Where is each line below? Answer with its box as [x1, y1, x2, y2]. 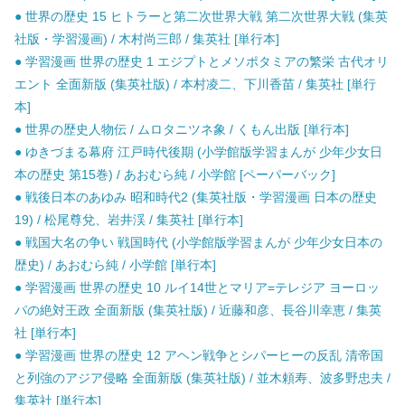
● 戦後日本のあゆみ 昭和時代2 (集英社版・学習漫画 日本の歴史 [14, 190, 377, 205]
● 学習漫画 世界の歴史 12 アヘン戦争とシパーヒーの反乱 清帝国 [14, 348, 383, 363]
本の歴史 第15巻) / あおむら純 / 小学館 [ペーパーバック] [14, 167, 335, 183]
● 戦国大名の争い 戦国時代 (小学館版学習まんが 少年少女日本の [14, 235, 382, 250]
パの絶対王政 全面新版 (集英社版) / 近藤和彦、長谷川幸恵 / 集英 [14, 303, 381, 318]
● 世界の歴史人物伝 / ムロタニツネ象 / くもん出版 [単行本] [14, 122, 349, 137]
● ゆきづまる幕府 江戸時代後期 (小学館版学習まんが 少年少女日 [14, 145, 382, 160]
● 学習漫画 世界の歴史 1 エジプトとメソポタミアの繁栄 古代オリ [14, 54, 389, 70]
